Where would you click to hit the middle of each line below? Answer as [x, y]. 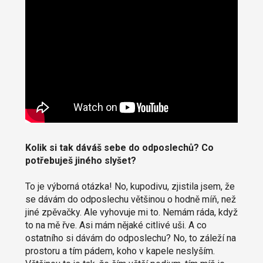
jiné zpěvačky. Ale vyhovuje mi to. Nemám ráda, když [131, 213]
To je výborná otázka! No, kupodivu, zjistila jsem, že [130, 187]
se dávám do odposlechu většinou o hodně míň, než [130, 200]
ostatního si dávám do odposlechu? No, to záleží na [130, 238]
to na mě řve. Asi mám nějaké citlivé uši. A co [116, 225]
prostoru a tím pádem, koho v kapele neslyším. [120, 251]
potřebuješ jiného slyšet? [80, 161]
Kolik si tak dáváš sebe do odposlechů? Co [119, 148]
